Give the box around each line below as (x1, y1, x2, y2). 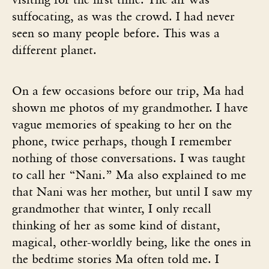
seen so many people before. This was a (12, 25, 220, 40)
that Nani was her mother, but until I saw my (12, 184, 252, 199)
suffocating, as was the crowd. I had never (12, 8, 235, 23)
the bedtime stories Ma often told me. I (12, 251, 219, 266)
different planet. (12, 42, 100, 57)
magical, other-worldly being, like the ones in (12, 234, 251, 249)
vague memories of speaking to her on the (12, 116, 232, 131)
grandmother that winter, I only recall (12, 201, 211, 216)
